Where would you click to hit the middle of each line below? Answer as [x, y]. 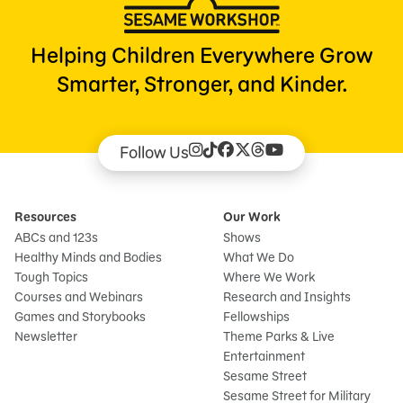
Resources [45, 216]
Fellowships [256, 316]
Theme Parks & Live [279, 336]
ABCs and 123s [56, 237]
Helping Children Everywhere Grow [201, 55]
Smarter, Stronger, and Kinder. [201, 84]
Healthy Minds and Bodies [88, 257]
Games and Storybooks [80, 316]
